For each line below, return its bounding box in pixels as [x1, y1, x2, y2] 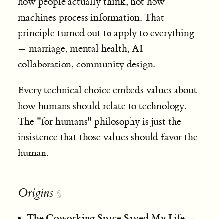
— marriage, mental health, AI [17, 43, 143, 55]
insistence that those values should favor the [17, 131, 197, 144]
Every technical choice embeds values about [17, 84, 197, 97]
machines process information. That [17, 11, 164, 24]
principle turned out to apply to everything [17, 27, 194, 40]
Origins [17, 185, 53, 200]
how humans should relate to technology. [17, 100, 186, 112]
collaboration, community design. [17, 58, 155, 71]
